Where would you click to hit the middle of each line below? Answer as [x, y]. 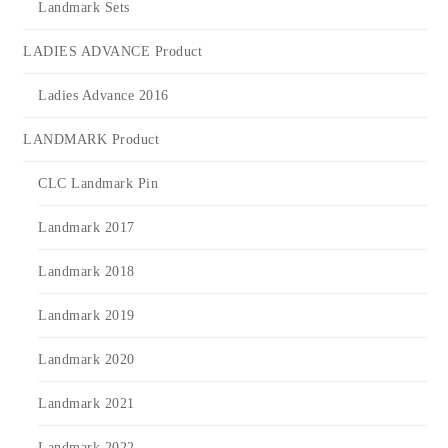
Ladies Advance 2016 [103, 96]
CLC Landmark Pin [98, 184]
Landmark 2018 [86, 272]
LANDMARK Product [91, 140]
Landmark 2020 [86, 360]
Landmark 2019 [86, 316]
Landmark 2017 [86, 228]
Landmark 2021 [86, 404]
